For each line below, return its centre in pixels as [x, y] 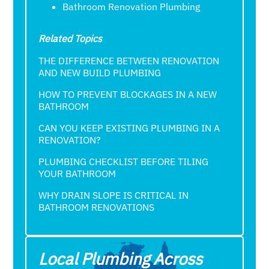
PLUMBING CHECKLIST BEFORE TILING [124, 162]
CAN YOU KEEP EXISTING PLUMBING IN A [129, 128]
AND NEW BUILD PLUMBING [100, 73]
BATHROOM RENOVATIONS [97, 207]
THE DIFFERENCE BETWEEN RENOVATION [129, 61]
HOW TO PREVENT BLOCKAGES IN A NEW [128, 95]
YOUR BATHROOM [77, 174]
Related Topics [71, 39]
